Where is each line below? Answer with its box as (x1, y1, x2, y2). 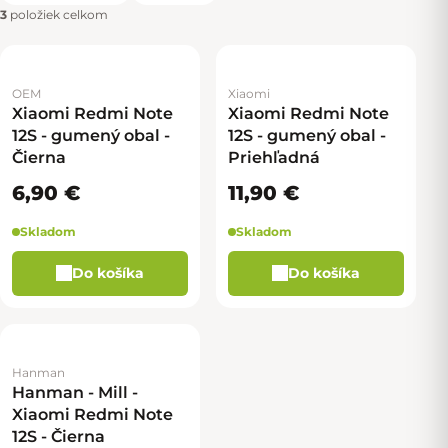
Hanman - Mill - (12, 382, 138, 402)
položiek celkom (7, 6, 108, 22)
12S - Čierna (12, 426, 105, 446)
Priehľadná (228, 147, 320, 167)
